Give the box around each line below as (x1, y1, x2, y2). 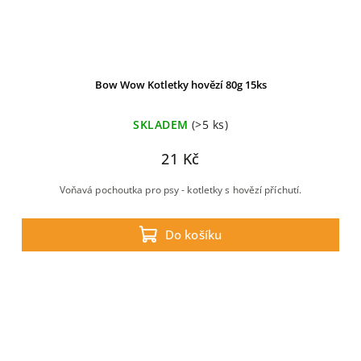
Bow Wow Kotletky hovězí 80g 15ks (94, 77, 267, 92)
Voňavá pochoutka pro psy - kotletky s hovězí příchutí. (59, 183, 302, 197)
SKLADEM (133, 117, 189, 132)
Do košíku (164, 226, 222, 243)
